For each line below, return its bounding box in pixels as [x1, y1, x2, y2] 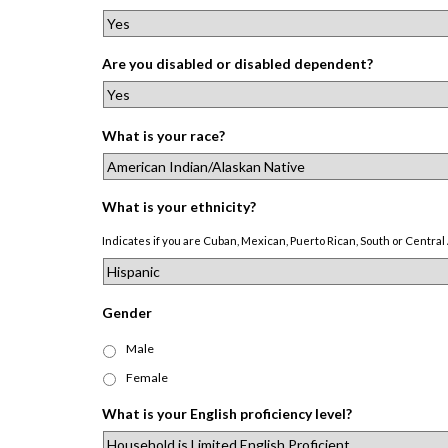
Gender [102, 303, 152, 321]
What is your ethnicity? [102, 198, 256, 216]
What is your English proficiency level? [102, 405, 352, 423]
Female [126, 369, 168, 385]
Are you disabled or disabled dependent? [102, 55, 373, 73]
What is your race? [102, 126, 225, 144]
